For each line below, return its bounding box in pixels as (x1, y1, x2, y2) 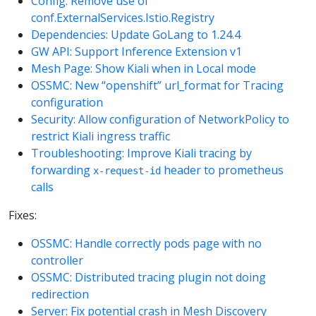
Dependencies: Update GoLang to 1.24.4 (31, 27, 241, 43)
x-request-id (93, 165, 161, 177)
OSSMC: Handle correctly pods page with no (31, 236, 262, 252)
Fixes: (8, 207, 37, 224)
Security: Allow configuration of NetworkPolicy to (31, 111, 289, 128)
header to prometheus (161, 162, 284, 178)
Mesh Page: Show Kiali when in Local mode (31, 61, 256, 77)
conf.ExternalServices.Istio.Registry (31, 10, 214, 26)
